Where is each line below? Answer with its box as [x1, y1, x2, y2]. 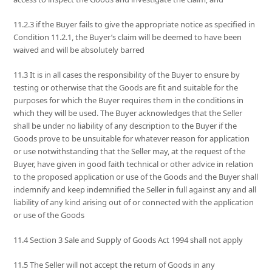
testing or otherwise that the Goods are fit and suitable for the [13, 82, 239, 93]
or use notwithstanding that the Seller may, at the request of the [13, 146, 246, 157]
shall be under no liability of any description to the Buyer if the [13, 120, 237, 132]
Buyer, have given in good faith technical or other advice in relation [13, 158, 254, 170]
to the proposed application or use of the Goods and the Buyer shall [13, 171, 259, 183]
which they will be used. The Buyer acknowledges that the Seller [13, 107, 243, 119]
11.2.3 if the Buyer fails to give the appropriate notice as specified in [13, 19, 256, 30]
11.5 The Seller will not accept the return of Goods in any [13, 259, 216, 271]
